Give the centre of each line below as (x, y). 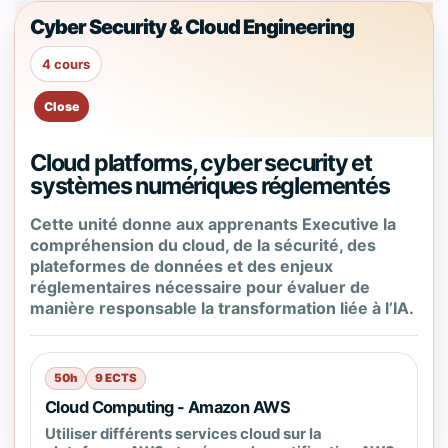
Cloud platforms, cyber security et (201, 163)
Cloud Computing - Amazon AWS (168, 407)
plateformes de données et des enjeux (181, 266)
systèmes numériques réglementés (210, 186)
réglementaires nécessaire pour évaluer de (200, 287)
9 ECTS (116, 378)
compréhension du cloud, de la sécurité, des (203, 245)
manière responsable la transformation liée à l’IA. (222, 308)
